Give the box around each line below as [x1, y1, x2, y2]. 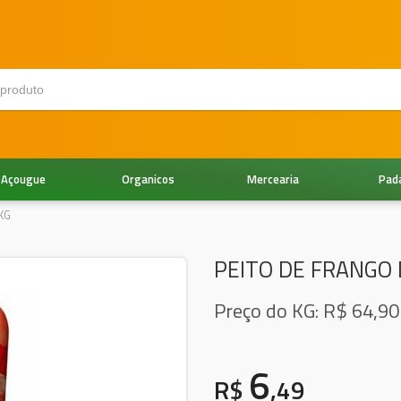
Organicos [122, 169, 175, 188]
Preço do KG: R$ [214, 294, 352, 326]
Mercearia [247, 169, 300, 188]
